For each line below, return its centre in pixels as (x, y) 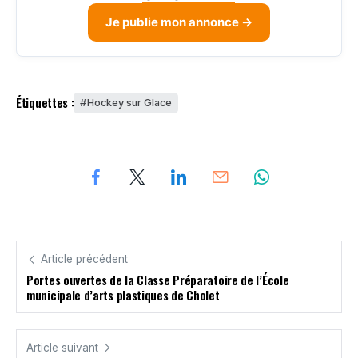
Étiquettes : (45, 103)
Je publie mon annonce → (179, 22)
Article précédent (84, 259)
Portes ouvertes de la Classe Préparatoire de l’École (158, 279)
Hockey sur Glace (130, 102)
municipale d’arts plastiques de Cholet (123, 294)
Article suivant (62, 347)
